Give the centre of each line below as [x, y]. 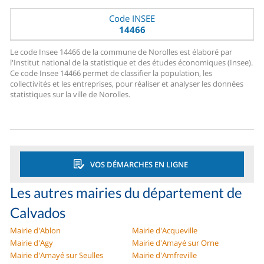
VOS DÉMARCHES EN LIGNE [139, 164]
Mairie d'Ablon [36, 231]
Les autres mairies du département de [126, 193]
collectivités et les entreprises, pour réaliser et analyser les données [127, 84]
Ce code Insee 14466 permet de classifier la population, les [111, 73]
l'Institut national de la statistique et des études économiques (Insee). [132, 63]
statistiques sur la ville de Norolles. [70, 95]
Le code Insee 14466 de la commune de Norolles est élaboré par [121, 52]
